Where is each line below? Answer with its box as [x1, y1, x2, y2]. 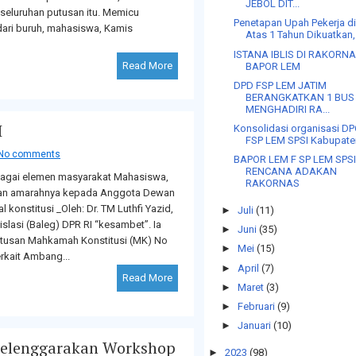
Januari [237, 319, 271, 332]
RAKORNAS [246, 177, 300, 190]
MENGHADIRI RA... [246, 103, 331, 115]
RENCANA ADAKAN [246, 165, 338, 178]
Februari [237, 300, 275, 312]
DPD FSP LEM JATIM [234, 79, 327, 91]
